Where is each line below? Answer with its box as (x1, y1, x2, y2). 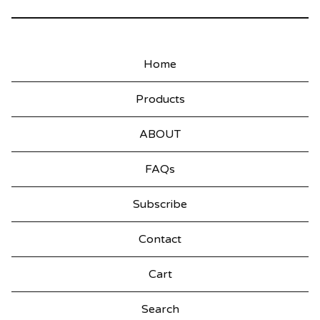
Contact (139, 232, 181, 247)
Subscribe (133, 197, 187, 212)
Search (11, 296, 49, 311)
